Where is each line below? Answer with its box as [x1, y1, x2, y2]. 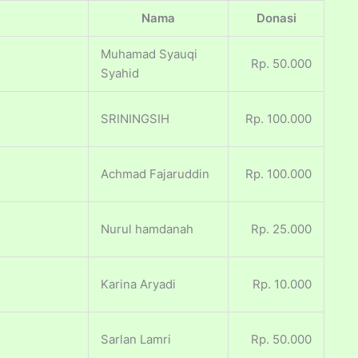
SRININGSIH [101, 111, 169, 127]
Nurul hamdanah [101, 221, 193, 237]
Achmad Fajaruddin [101, 166, 209, 182]
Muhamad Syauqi [101, 46, 197, 62]
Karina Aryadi [101, 276, 176, 292]
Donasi [256, 10, 296, 26]
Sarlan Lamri [101, 332, 171, 348]
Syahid [101, 66, 139, 82]
